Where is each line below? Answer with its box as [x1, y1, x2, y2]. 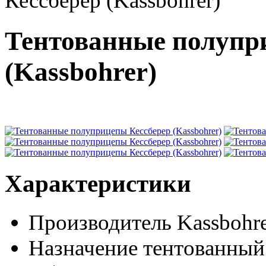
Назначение [28, 235, 138, 260]
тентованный [143, 235, 265, 260]
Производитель [28, 210, 172, 235]
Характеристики [5, 170, 191, 197]
